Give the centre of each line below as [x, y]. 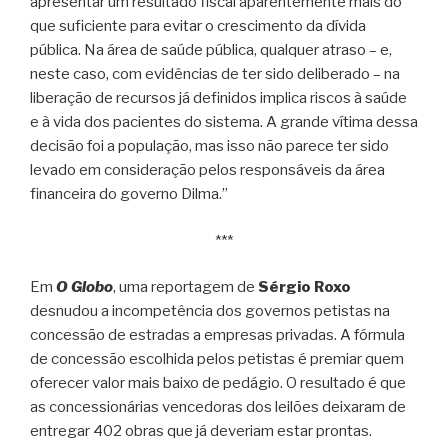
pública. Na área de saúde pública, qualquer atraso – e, [211, 50]
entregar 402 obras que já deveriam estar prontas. [201, 431]
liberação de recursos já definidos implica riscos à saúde [218, 98]
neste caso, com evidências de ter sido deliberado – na [215, 74]
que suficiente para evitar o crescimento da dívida [198, 26]
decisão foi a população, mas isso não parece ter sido [209, 146]
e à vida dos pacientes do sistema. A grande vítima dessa [224, 122]
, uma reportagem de [185, 287]
